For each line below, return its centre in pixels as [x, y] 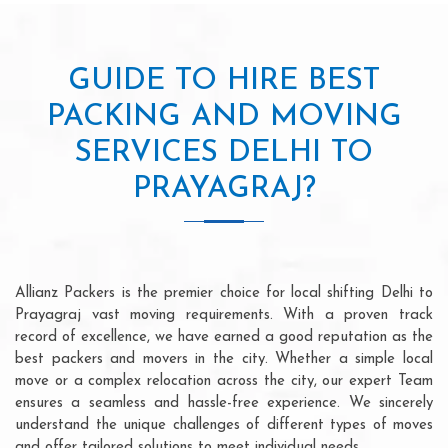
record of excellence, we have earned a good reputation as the [224, 337]
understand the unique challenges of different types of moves [224, 425]
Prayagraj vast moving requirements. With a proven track [224, 315]
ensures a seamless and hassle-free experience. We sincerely [224, 403]
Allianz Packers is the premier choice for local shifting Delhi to [224, 293]
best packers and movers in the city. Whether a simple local [224, 359]
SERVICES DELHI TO [224, 153]
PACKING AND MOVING [224, 117]
